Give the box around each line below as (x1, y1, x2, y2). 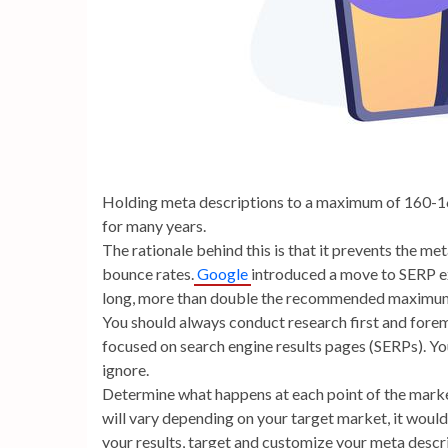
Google (194, 264, 251, 283)
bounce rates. (102, 264, 194, 283)
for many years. (102, 216, 206, 235)
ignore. (102, 360, 149, 379)
